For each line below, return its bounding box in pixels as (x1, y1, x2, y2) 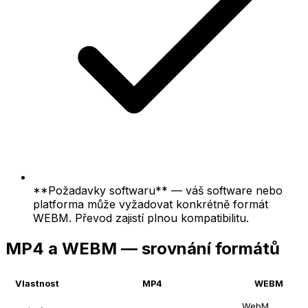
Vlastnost (15, 278, 59, 289)
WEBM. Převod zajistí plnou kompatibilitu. (33, 210, 249, 225)
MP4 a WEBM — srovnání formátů (5, 238, 280, 258)
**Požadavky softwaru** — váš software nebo (33, 183, 283, 197)
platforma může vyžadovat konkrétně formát (33, 197, 268, 211)
